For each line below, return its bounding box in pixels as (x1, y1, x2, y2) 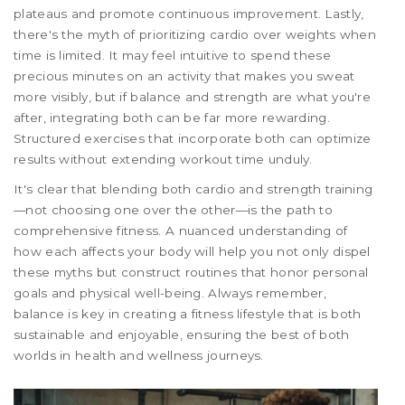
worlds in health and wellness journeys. (14, 347, 264, 363)
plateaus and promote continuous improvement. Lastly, (14, 5, 364, 21)
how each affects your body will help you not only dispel (14, 243, 371, 259)
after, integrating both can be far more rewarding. (14, 109, 330, 125)
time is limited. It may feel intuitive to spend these (14, 47, 331, 62)
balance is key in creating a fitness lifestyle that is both (14, 306, 362, 321)
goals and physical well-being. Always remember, (14, 285, 327, 300)
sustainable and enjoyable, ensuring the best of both (14, 326, 350, 342)
